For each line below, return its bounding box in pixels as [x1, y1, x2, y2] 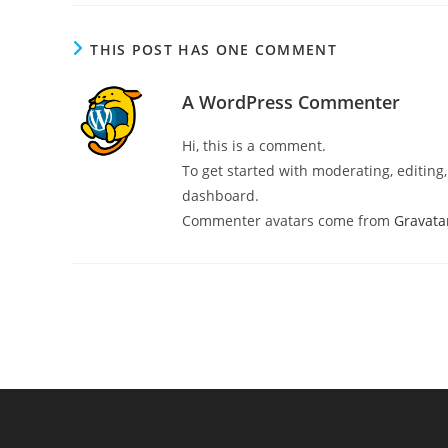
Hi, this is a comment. [182, 136, 326, 155]
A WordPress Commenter [182, 90, 400, 114]
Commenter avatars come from [182, 211, 394, 230]
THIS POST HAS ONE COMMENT [90, 40, 337, 59]
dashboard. [182, 186, 259, 205]
